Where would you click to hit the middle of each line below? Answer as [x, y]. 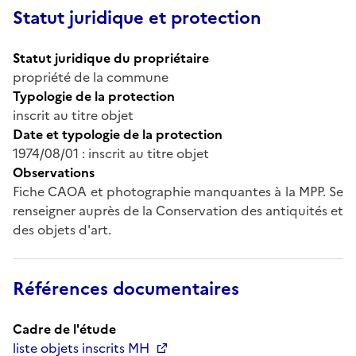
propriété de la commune [91, 77]
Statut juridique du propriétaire [111, 58]
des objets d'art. [62, 229]
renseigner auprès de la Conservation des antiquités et [178, 210]
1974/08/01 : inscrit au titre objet [111, 153]
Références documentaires [126, 288]
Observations [54, 172]
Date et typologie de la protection [118, 134]
